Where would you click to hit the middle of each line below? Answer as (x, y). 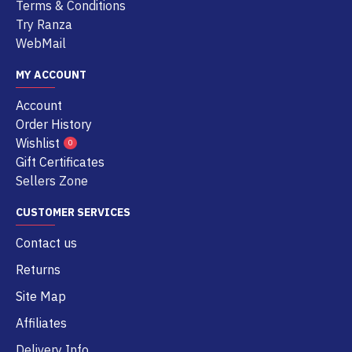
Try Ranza (44, 24)
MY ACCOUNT (51, 75)
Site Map (41, 296)
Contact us (46, 243)
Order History (54, 124)
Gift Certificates (60, 162)
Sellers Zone (52, 181)
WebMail (41, 43)
